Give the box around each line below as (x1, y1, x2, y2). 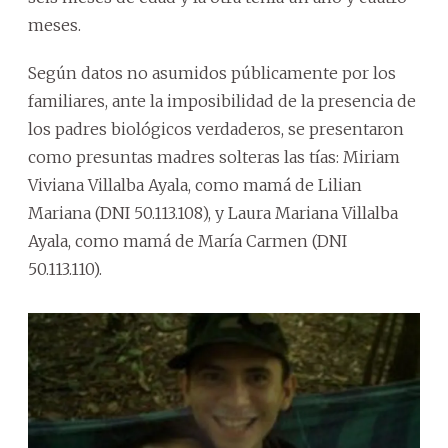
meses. (28, 15, 81, 36)
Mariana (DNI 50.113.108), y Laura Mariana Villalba (28, 203, 398, 224)
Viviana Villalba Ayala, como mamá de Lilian (28, 175, 362, 196)
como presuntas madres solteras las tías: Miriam (28, 147, 400, 168)
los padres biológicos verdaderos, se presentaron (28, 119, 404, 140)
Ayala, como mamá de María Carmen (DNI (28, 231, 347, 252)
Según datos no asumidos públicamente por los (28, 63, 396, 84)
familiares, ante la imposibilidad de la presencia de (28, 91, 416, 112)
